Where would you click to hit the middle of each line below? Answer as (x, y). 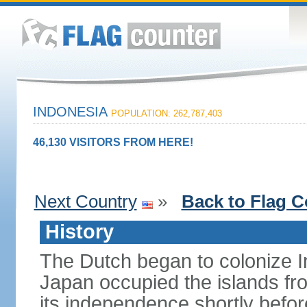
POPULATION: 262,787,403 (166, 113)
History (79, 232)
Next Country (85, 201)
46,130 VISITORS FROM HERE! (113, 142)
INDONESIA (72, 112)
